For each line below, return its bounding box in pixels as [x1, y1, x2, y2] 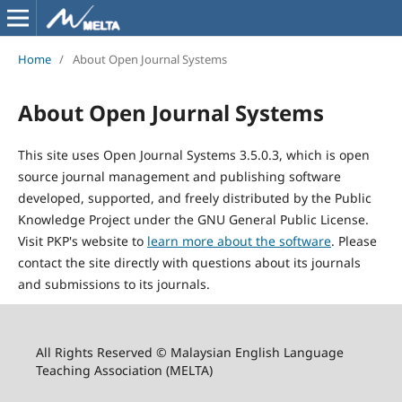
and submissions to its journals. [17, 275, 210, 293]
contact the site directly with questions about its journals [17, 253, 361, 271]
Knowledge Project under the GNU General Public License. [17, 210, 369, 228]
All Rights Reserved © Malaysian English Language [35, 343, 344, 361]
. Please [330, 232, 377, 249]
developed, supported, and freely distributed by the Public [17, 188, 371, 206]
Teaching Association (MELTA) [35, 361, 213, 379]
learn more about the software [146, 232, 331, 249]
